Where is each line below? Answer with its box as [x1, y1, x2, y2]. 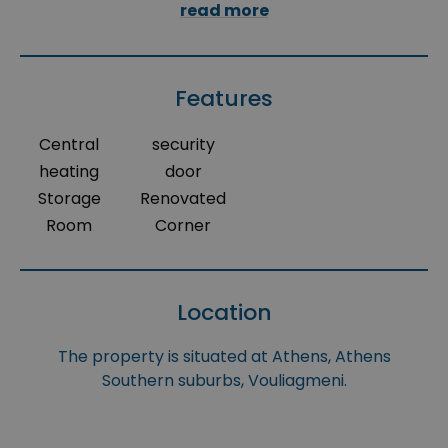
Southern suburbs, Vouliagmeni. [101, 369, 347, 393]
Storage [37, 187, 101, 211]
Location [176, 297, 272, 329]
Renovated [140, 187, 227, 211]
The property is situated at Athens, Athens [57, 345, 391, 369]
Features [175, 83, 273, 115]
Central [39, 133, 100, 157]
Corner [155, 214, 212, 238]
